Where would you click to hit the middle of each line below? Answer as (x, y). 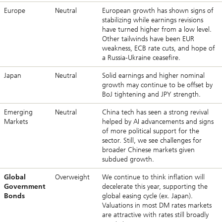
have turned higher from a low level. (157, 29)
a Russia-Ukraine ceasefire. (141, 57)
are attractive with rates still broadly (155, 215)
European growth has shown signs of (158, 10)
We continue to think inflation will (153, 177)
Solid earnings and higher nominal (153, 75)
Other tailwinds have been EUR (148, 39)
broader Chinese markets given (148, 150)
